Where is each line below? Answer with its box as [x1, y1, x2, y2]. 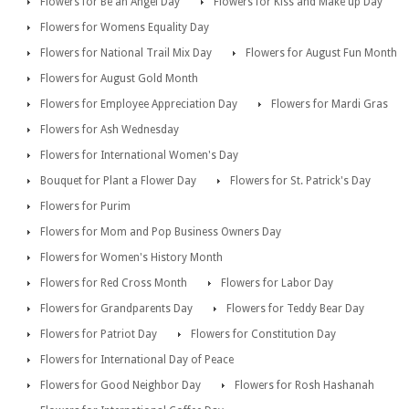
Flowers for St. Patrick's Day [230, 174, 371, 188]
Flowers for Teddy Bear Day [226, 302, 364, 316]
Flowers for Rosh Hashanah [235, 379, 374, 393]
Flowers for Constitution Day [191, 328, 336, 341]
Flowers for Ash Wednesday [40, 123, 179, 137]
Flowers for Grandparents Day [40, 302, 193, 316]
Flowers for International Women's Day [40, 149, 238, 163]
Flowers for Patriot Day [40, 328, 157, 341]
